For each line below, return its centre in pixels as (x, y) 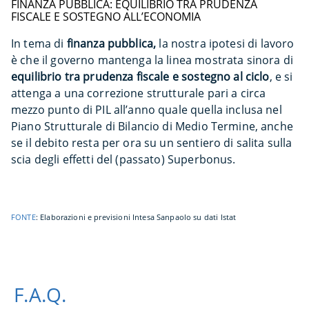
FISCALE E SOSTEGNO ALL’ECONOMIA (106, 17)
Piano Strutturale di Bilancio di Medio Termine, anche (152, 126)
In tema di (39, 43)
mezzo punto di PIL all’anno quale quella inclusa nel (147, 110)
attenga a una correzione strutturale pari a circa (139, 93)
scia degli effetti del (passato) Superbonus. (123, 159)
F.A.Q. (40, 295)
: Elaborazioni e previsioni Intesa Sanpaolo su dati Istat (136, 217)
